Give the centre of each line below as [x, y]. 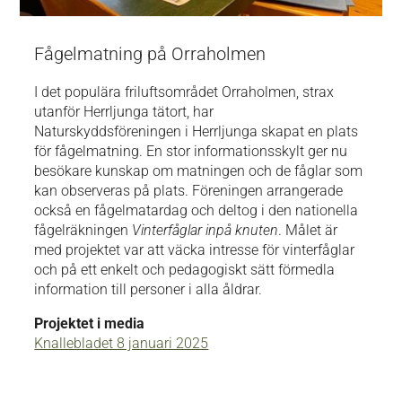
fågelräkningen [83, 231]
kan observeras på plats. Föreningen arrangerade [189, 191]
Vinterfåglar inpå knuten [205, 231]
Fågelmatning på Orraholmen [150, 54]
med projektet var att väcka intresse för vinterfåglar [195, 250]
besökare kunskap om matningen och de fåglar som [199, 171]
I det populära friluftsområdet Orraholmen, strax [184, 92]
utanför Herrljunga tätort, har [124, 112]
